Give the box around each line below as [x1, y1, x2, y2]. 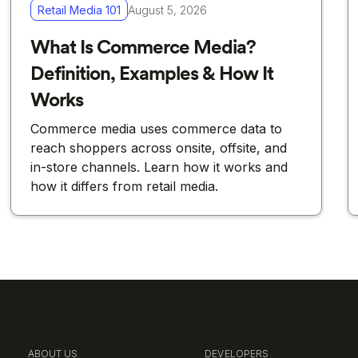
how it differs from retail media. [30, 178, 219, 195]
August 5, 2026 [128, 2, 208, 17]
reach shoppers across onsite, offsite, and [30, 140, 288, 157]
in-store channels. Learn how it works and [30, 159, 288, 176]
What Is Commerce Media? [30, 34, 257, 60]
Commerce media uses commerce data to [30, 121, 283, 137]
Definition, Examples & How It [30, 61, 274, 86]
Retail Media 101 [38, 2, 121, 17]
